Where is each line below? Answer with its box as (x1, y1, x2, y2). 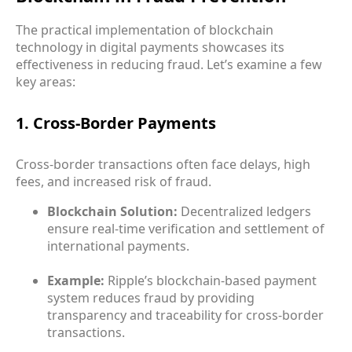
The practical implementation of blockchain (16, 20, 273, 38)
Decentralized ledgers (178, 203, 311, 221)
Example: (47, 272, 104, 290)
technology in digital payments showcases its (16, 38, 284, 56)
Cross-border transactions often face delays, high (16, 156, 310, 174)
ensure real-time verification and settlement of (47, 220, 324, 238)
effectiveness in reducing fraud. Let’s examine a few (16, 55, 322, 73)
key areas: (16, 72, 75, 90)
